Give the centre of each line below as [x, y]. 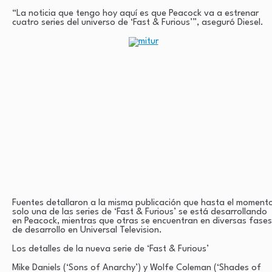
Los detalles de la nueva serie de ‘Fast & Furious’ [110, 249]
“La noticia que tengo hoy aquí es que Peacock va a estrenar [135, 13]
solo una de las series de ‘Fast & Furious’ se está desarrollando [140, 212]
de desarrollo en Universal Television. [87, 230]
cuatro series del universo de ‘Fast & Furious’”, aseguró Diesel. [138, 22]
